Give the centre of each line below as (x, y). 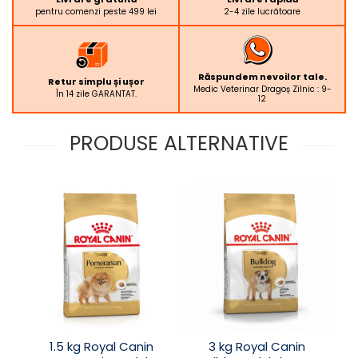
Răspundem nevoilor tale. (262, 76)
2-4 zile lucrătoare (262, 11)
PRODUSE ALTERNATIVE (179, 143)
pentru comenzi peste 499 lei (96, 11)
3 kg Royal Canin (257, 346)
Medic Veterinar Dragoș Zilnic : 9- (262, 89)
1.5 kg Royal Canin (101, 346)
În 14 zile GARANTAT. (96, 93)
